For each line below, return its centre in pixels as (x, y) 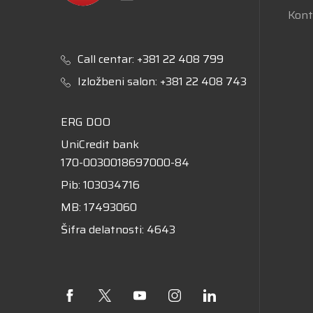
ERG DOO (86, 122)
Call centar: (107, 59)
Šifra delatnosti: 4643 (118, 230)
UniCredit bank (100, 144)
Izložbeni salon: (119, 81)
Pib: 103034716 (100, 185)
